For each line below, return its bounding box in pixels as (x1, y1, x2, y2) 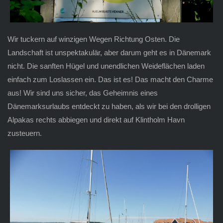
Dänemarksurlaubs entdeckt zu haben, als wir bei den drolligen (7, 102, 211, 111)
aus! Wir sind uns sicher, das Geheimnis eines (7, 88, 158, 97)
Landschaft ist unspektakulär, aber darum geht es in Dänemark (7, 48, 211, 57)
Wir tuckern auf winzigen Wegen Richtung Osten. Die (7, 34, 180, 43)
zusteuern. (7, 128, 42, 137)
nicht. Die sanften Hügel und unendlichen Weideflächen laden (7, 61, 205, 70)
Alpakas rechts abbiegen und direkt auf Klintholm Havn (7, 115, 185, 124)
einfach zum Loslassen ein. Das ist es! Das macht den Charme (7, 75, 213, 84)
